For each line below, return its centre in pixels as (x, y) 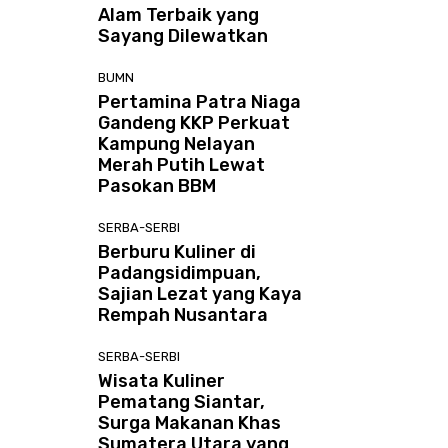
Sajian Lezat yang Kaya (200, 293)
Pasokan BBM (157, 185)
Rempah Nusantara (183, 314)
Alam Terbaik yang (179, 14)
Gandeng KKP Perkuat (194, 122)
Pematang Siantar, (182, 401)
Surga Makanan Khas (190, 422)
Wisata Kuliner (162, 380)
